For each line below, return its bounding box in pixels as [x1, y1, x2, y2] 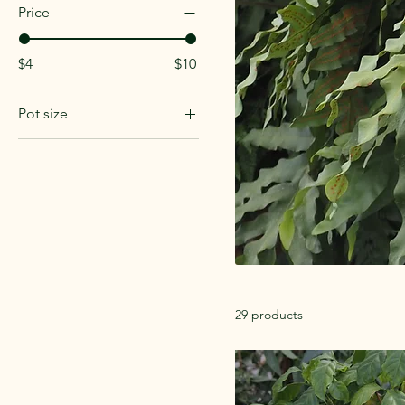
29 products [235, 306, 303, 323]
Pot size [18, 104, 68, 122]
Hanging [43, 163, 99, 181]
